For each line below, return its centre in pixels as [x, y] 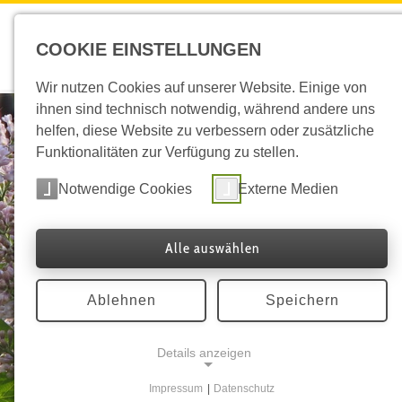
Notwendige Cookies [125, 188]
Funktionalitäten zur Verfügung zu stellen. [167, 152]
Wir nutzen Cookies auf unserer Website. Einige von [201, 87]
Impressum [175, 389]
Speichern [302, 300]
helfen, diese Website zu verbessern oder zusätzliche [205, 131]
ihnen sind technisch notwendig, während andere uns [205, 109]
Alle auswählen [212, 248]
